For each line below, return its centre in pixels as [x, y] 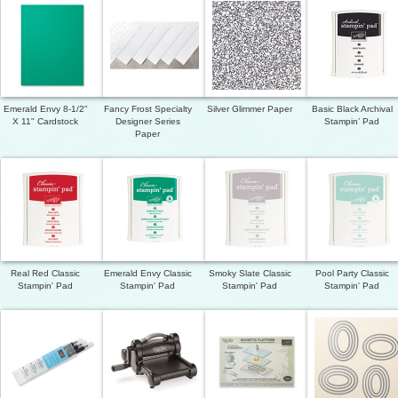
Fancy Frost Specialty [147, 108]
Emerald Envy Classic [147, 273]
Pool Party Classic [352, 273]
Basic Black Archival [352, 108]
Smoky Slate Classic [250, 273]
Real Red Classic [45, 273]
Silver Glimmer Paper [250, 108]
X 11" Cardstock [45, 121]
